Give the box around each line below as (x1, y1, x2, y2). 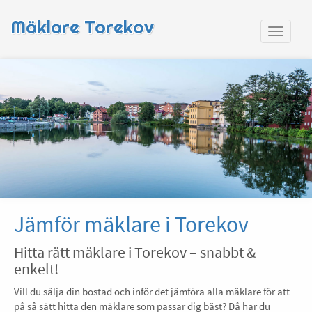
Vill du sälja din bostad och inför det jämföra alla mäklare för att (14, 285, 290, 298)
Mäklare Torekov (10, 15, 154, 38)
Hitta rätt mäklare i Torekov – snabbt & (14, 242, 256, 262)
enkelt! (14, 259, 58, 279)
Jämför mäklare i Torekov (14, 210, 249, 238)
